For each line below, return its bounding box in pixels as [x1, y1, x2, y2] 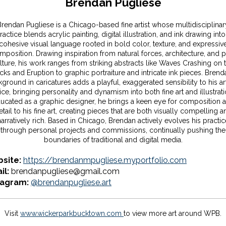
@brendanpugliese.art [31, 178, 111, 187]
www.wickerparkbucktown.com [20, 209, 124, 217]
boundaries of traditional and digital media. [43, 136, 183, 144]
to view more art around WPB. [124, 209, 221, 217]
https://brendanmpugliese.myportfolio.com [23, 155, 187, 165]
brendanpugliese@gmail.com [9, 166, 122, 176]
